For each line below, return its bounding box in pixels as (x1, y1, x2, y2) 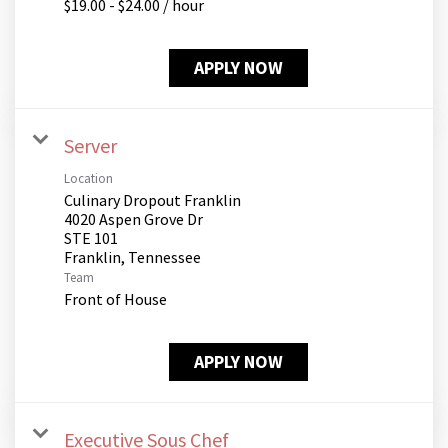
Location (64, 170, 113, 188)
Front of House (64, 289, 167, 310)
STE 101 (64, 228, 118, 249)
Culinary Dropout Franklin (64, 190, 241, 211)
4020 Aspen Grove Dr (64, 209, 203, 230)
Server (64, 133, 117, 159)
